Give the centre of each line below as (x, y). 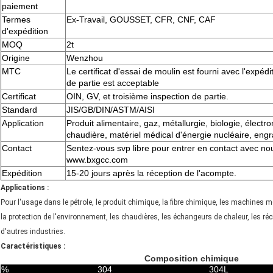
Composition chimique (191, 259)
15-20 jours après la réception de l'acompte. (151, 173)
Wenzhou (85, 58)
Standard (19, 110)
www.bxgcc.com (97, 160)
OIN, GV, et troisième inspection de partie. (147, 97)
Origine (16, 58)
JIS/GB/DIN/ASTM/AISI (111, 110)
